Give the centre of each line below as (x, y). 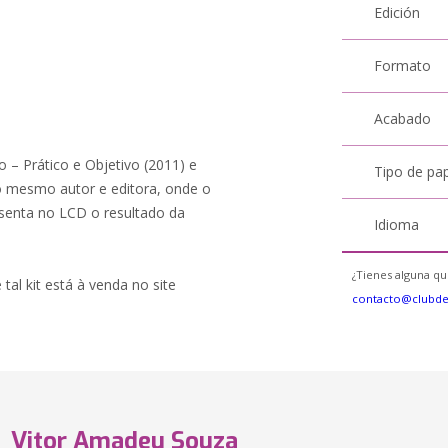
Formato (403, 65)
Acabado (403, 118)
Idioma (397, 224)
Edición (397, 12)
